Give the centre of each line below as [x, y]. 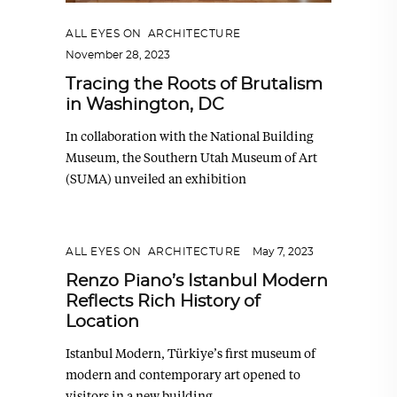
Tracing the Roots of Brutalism [194, 84]
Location [102, 322]
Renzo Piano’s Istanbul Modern [197, 281]
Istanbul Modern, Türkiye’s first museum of [191, 353]
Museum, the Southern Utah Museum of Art [191, 157]
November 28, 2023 [118, 54]
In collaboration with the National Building [190, 136]
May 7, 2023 [283, 251]
